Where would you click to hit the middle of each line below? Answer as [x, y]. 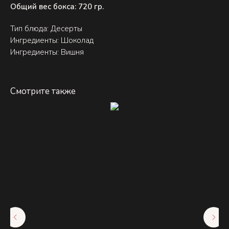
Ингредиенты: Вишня [47, 52]
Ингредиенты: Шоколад [52, 41]
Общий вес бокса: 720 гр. [57, 7]
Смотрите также [43, 91]
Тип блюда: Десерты [46, 29]
